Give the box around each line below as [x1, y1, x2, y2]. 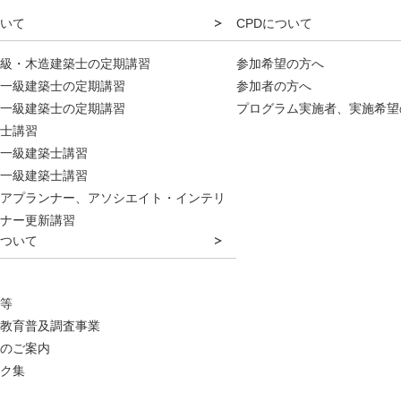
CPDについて [236, 16, 312, 30]
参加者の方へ [236, 79, 311, 93]
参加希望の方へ [236, 56, 324, 71]
